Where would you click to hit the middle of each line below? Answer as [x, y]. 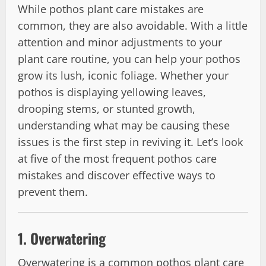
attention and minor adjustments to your [120, 42]
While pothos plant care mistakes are [111, 9]
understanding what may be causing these [124, 125]
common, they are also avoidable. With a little [133, 25]
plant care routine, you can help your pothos [129, 58]
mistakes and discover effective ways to [117, 175]
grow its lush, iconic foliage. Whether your [123, 75]
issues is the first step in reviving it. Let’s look [130, 142]
